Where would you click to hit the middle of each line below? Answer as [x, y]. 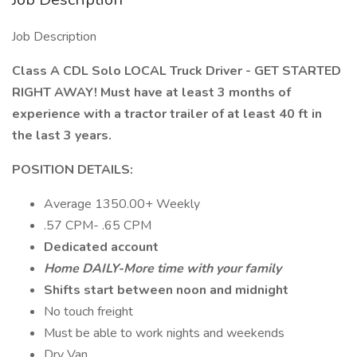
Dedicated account [101, 247]
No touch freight [88, 312]
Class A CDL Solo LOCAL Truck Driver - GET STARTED [177, 71]
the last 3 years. [63, 135]
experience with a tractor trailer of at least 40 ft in [167, 114]
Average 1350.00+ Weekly [122, 204]
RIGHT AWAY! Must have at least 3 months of [151, 92]
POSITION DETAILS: [73, 170]
